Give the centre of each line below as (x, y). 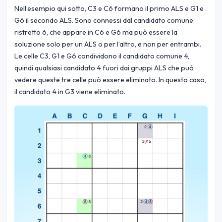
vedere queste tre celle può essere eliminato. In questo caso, (110, 80)
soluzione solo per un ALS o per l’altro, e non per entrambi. (108, 44)
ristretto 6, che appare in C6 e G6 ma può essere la (96, 32)
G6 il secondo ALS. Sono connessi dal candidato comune (104, 20)
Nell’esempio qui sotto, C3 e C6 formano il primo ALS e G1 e (109, 8)
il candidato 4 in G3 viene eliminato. (70, 91)
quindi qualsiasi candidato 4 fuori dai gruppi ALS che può (104, 68)
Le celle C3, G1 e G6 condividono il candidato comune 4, (102, 56)
